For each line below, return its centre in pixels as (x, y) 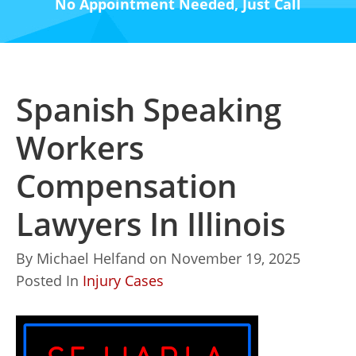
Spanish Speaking (149, 109)
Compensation (126, 186)
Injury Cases (123, 281)
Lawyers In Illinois (151, 224)
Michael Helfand (91, 258)
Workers (80, 147)
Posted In (49, 281)
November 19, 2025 (236, 258)
